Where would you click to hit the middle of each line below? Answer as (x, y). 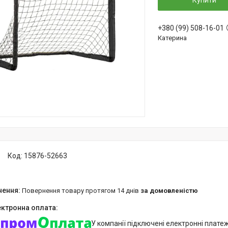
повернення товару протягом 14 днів (83, 191)
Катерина (172, 38)
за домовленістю (169, 191)
